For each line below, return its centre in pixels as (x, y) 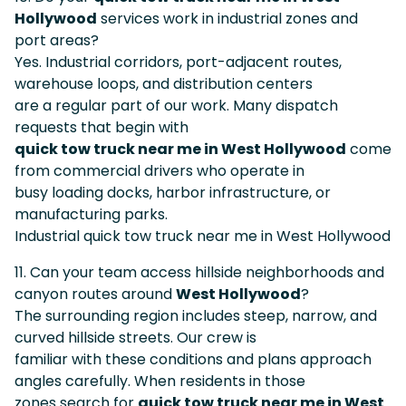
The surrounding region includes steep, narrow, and (196, 315)
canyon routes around (95, 294)
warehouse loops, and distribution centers (164, 83)
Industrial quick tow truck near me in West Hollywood (203, 236)
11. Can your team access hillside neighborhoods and (199, 272)
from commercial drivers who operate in (159, 170)
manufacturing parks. (91, 214)
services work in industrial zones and (227, 18)
